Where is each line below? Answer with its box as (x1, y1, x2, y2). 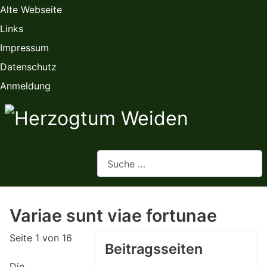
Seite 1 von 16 (10, 232, 72, 244)
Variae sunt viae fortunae (10, 205, 217, 226)
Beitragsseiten (105, 240, 203, 258)
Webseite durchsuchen (97, 151, 198, 163)
